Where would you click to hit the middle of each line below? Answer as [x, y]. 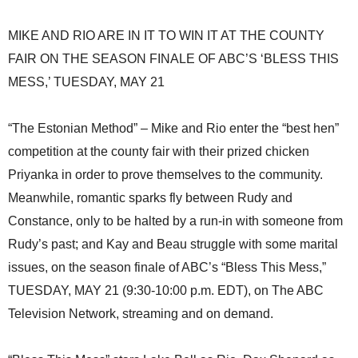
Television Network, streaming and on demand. [141, 314]
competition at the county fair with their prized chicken [159, 152]
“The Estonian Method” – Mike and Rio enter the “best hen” [173, 129]
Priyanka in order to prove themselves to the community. [165, 175]
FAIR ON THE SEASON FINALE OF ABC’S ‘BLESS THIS [173, 59]
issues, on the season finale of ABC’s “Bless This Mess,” [167, 268]
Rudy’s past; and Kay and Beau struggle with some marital [173, 245]
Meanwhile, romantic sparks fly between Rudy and [150, 198]
